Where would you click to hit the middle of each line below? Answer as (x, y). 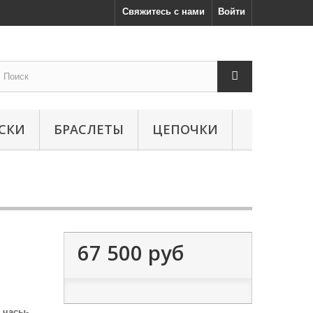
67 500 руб (130, 253)
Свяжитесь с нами (163, 12)
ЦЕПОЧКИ (185, 129)
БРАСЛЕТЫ (89, 129)
